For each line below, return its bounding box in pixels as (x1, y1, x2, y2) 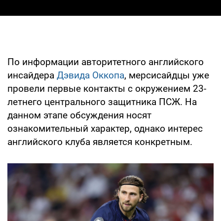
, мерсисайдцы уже (124, 69, 209, 81)
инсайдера (7, 69, 57, 81)
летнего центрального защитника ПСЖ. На (7, 96, 197, 108)
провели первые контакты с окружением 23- (7, 82, 206, 94)
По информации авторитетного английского (7, 56, 204, 68)
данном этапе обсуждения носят (7, 109, 151, 121)
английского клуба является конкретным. (7, 136, 192, 147)
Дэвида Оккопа (57, 69, 124, 81)
